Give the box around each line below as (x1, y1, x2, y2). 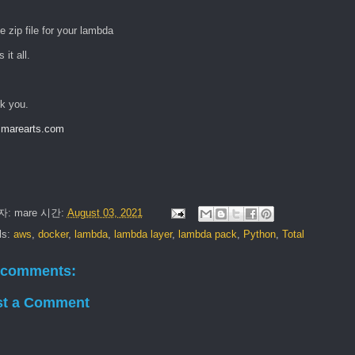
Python (242, 227, 276, 240)
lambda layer (113, 227, 172, 240)
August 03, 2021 (67, 206, 143, 219)
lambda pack (177, 227, 237, 240)
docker (37, 227, 68, 240)
